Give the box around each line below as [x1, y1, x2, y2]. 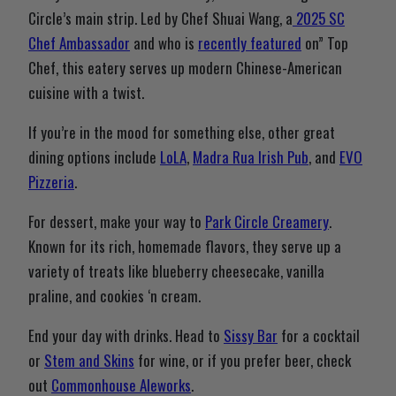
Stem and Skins [44, 349, 134, 372]
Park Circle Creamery [205, 210, 329, 233]
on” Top [301, 32, 348, 55]
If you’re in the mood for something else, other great [28, 121, 335, 144]
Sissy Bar [224, 324, 278, 347]
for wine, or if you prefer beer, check [134, 349, 351, 372]
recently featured [198, 32, 301, 55]
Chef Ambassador [28, 32, 130, 55]
